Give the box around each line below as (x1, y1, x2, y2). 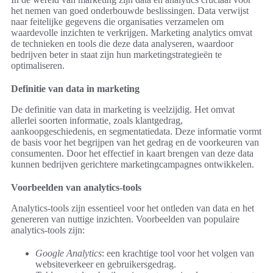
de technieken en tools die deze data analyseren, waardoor (11, 38, 233, 49)
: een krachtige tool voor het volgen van (102, 247, 254, 258)
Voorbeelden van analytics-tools (11, 182, 141, 193)
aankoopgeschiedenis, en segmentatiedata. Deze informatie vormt (11, 126, 261, 136)
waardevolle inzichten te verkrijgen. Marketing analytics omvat (11, 27, 252, 38)
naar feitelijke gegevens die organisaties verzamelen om (11, 16, 224, 27)
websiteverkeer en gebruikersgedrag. (35, 258, 176, 269)
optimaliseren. (11, 60, 65, 71)
